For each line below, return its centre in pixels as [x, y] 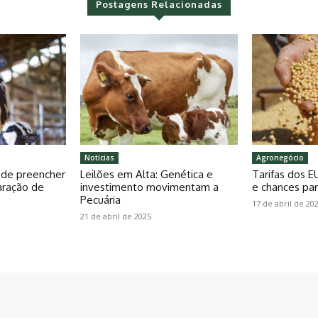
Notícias [99, 157]
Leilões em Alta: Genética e [146, 174]
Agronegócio [280, 157]
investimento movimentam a [149, 187]
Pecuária [100, 199]
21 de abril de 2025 [115, 216]
